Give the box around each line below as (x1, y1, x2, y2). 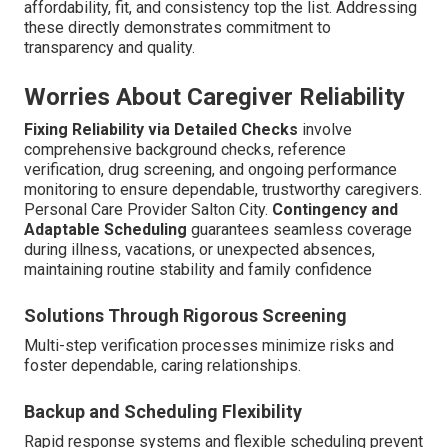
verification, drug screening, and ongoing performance (24, 159, 397, 179)
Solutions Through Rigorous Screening (24, 304, 347, 326)
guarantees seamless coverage (187, 219, 412, 239)
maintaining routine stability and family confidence (24, 259, 372, 279)
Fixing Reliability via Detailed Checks (24, 119, 298, 139)
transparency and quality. (24, 37, 195, 57)
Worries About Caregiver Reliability (24, 82, 405, 111)
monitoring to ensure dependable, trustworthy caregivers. (24, 179, 422, 199)
